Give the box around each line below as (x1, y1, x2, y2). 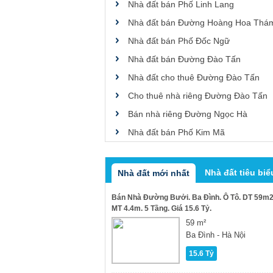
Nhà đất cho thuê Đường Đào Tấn (128, 73, 260, 82)
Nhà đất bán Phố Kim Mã (128, 127, 225, 137)
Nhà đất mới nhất (118, 168, 190, 178)
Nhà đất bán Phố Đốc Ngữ (128, 36, 230, 46)
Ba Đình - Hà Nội (186, 230, 246, 239)
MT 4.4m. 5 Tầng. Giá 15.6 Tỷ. (112, 204, 211, 213)
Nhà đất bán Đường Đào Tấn (128, 54, 241, 64)
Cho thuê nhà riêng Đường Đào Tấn (128, 91, 268, 101)
